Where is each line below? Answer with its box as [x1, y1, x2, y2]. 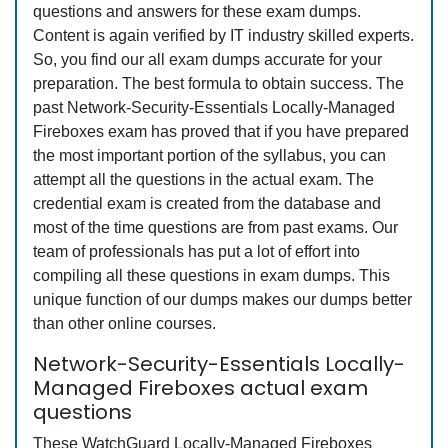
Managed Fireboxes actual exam [33, 374, 368, 403]
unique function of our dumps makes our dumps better [33, 291, 412, 309]
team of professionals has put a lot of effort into [33, 243, 360, 261]
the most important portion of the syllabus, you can [33, 147, 386, 165]
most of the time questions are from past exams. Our [33, 219, 398, 237]
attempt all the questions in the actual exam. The [33, 171, 374, 189]
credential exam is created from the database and [33, 195, 381, 213]
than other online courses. [33, 315, 216, 333]
